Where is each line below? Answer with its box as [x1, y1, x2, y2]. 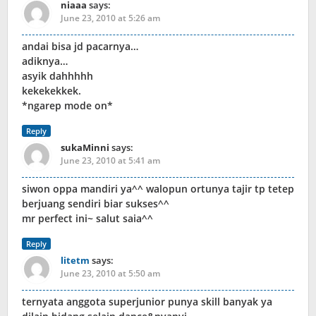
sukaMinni [61, 141, 109, 154]
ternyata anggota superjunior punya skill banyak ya [22, 295, 272, 309]
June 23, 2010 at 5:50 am [61, 267, 160, 280]
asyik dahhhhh [22, 69, 93, 83]
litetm [61, 254, 90, 267]
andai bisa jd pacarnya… [22, 39, 138, 54]
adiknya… [22, 54, 68, 68]
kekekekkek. [22, 84, 81, 98]
